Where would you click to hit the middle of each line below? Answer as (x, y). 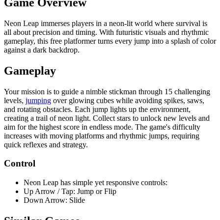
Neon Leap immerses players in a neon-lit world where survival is (106, 23)
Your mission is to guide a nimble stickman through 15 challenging (107, 91)
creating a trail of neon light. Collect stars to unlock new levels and (107, 118)
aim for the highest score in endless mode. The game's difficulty (102, 127)
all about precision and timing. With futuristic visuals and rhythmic (106, 32)
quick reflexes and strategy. (46, 144)
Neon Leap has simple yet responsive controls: (96, 182)
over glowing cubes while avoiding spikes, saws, (128, 100)
